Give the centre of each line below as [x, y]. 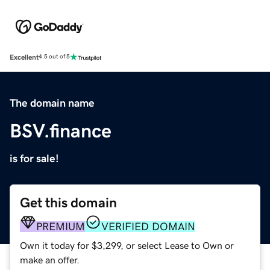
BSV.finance [61, 130]
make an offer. [50, 259]
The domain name [52, 103]
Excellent [24, 57]
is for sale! [34, 158]
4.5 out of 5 [54, 57]
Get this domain [68, 202]
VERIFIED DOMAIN [148, 226]
